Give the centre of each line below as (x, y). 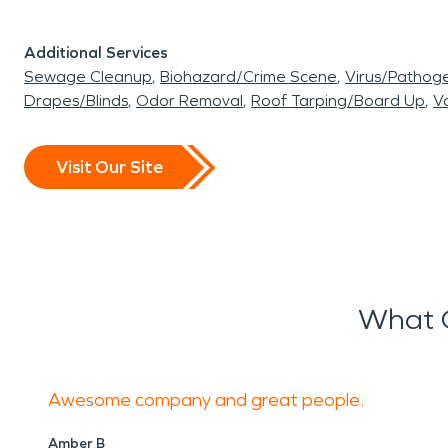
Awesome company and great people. (208, 400)
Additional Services (96, 52)
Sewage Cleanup (88, 76)
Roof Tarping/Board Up (338, 100)
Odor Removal (189, 100)
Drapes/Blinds (76, 100)
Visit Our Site (109, 166)
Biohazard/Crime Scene (248, 76)
